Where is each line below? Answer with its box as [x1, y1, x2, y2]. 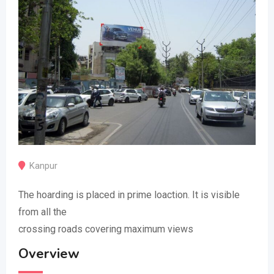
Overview [18, 245, 80, 264]
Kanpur [29, 160, 57, 172]
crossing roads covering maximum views [18, 223, 193, 235]
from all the [18, 206, 67, 218]
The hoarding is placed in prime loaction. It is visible [18, 189, 240, 201]
